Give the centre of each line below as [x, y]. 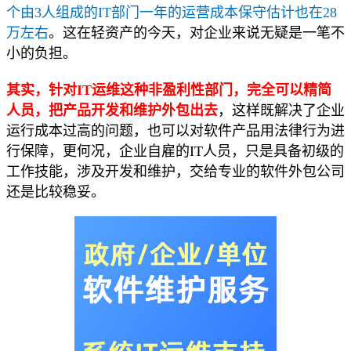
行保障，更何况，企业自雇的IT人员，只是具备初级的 [175, 152]
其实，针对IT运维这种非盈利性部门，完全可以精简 [169, 90]
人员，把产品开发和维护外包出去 [112, 111]
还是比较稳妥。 [56, 192]
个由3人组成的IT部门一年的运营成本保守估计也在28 [172, 13]
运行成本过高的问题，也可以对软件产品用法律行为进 [175, 131]
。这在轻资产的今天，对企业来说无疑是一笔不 [197, 33]
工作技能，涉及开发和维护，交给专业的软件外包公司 [175, 172]
